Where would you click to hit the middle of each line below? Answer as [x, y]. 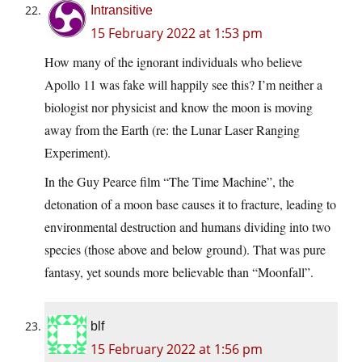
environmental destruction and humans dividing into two [187, 227]
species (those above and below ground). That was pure [185, 250]
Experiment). [78, 153]
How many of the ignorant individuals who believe [173, 62]
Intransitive [122, 11]
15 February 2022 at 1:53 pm [177, 34]
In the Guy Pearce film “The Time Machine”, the [169, 182]
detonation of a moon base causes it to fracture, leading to [190, 204]
